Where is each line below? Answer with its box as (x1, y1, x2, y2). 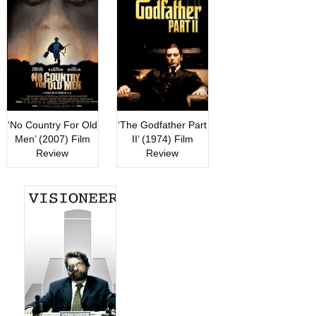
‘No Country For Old (7, 119, 97, 130)
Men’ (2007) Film (14, 133, 90, 145)
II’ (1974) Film (131, 133, 193, 145)
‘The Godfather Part (118, 119, 207, 130)
